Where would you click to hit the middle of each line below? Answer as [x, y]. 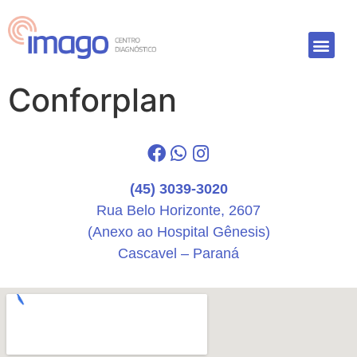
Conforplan [92, 100]
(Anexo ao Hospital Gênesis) [178, 232]
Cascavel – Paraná [178, 254]
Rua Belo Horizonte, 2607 [178, 211]
